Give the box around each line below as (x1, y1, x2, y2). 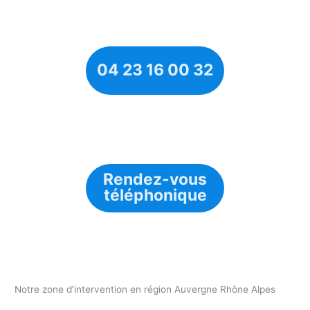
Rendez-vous (103, 170, 207, 190)
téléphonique (103, 185, 207, 206)
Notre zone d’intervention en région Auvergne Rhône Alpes (15, 284, 276, 295)
